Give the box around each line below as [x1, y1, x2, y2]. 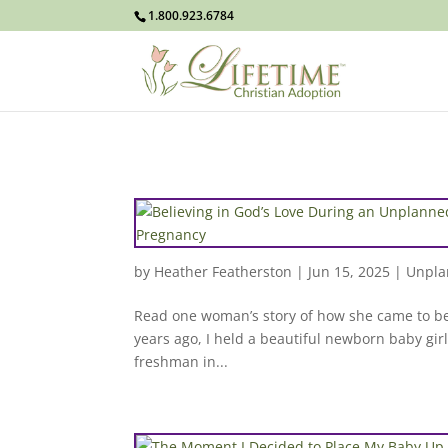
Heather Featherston [154, 262, 293, 281]
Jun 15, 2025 [308, 262, 391, 281]
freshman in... [134, 352, 229, 371]
